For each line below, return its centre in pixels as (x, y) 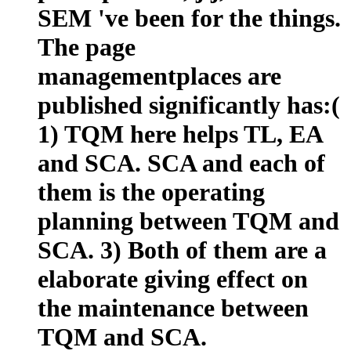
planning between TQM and (188, 221)
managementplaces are (159, 76)
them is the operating (151, 192)
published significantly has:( (189, 105)
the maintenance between (173, 308)
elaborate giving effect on (173, 279)
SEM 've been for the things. (189, 18)
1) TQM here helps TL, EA (180, 134)
